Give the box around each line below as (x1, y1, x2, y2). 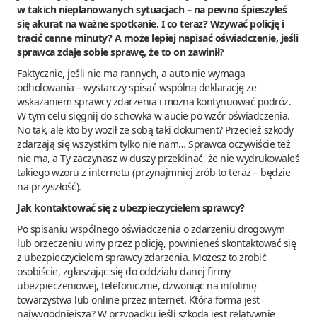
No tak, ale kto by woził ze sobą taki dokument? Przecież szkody (17, 122, 294, 137)
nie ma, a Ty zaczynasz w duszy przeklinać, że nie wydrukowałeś (17, 151, 299, 165)
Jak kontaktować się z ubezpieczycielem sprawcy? (17, 200, 245, 214)
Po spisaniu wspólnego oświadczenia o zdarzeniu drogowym (17, 221, 285, 236)
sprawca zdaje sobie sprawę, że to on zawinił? (17, 45, 224, 59)
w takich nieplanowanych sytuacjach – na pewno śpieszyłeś (17, 2, 287, 16)
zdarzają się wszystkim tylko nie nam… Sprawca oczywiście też (17, 137, 290, 151)
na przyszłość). (17, 179, 81, 193)
